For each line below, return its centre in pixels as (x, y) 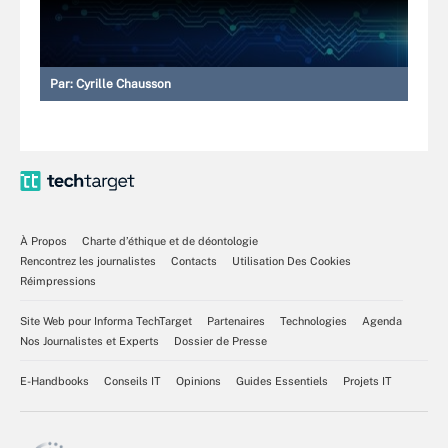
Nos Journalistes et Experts (89, 340)
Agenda (382, 320)
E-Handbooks (54, 380)
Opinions (198, 380)
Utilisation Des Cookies (291, 260)
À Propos (43, 240)
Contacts (194, 260)
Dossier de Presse (220, 340)
